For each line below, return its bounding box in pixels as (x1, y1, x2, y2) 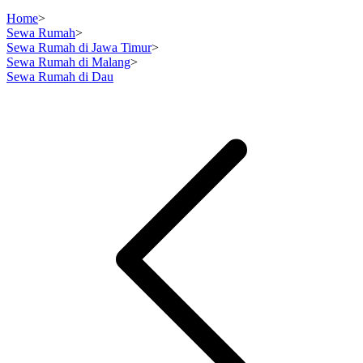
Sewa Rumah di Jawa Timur (6, 41, 152, 54)
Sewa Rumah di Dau (6, 70, 113, 83)
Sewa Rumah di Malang (6, 55, 130, 69)
